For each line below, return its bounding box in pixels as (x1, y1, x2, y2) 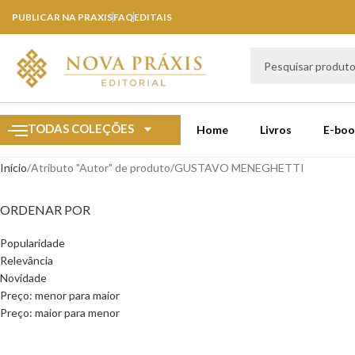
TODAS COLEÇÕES (28, 121, 134, 136)
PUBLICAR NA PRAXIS (12, 11, 113, 23)
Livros (260, 123, 292, 137)
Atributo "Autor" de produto (31, 160, 170, 174)
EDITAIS (134, 11, 172, 23)
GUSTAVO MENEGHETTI (174, 160, 304, 174)
